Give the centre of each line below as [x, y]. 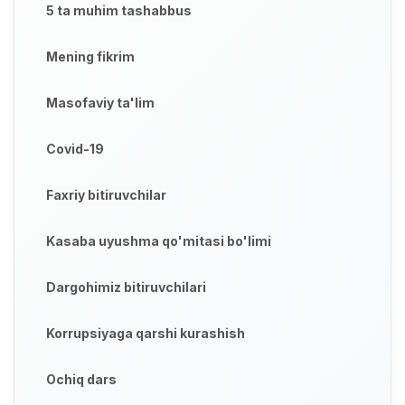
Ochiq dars [81, 379]
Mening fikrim [90, 56]
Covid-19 [75, 148]
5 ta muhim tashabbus [119, 10]
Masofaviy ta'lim [100, 102]
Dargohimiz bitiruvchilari [126, 287]
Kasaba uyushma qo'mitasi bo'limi [159, 240]
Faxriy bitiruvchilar [106, 194]
